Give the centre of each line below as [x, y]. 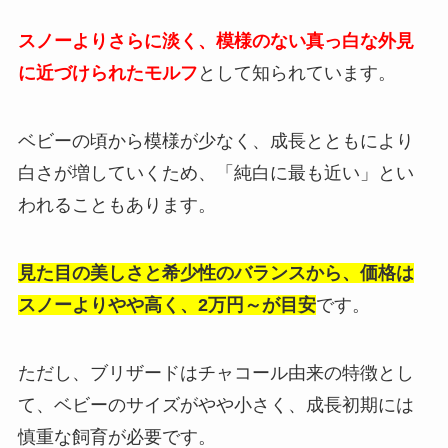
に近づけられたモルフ [107, 73]
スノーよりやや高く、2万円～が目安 [166, 304]
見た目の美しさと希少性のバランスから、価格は [215, 272]
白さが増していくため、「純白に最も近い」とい [215, 173]
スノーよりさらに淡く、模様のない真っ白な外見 [215, 41]
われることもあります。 [116, 205]
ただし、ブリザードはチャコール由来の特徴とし [215, 372]
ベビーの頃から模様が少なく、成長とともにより [215, 141]
